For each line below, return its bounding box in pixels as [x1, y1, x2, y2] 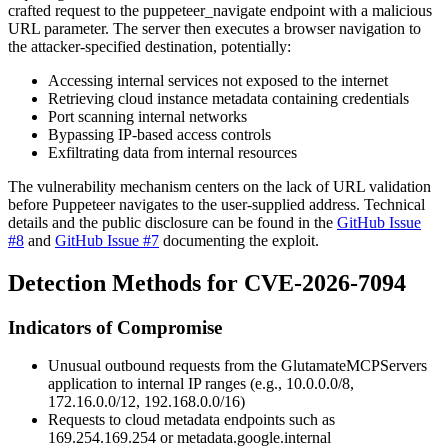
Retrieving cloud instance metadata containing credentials [48, 89, 409, 107]
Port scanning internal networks [48, 107, 247, 125]
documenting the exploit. [159, 231, 319, 249]
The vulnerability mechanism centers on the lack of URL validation [8, 177, 431, 195]
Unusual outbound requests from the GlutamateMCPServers [48, 357, 427, 375]
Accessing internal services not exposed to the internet [48, 71, 388, 89]
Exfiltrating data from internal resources [48, 143, 297, 161]
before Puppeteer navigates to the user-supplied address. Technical [8, 195, 425, 213]
